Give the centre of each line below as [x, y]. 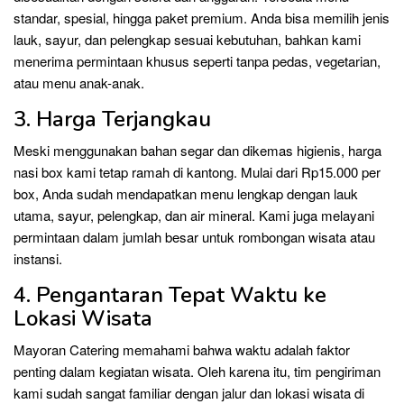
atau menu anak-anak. [79, 83]
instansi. [38, 258]
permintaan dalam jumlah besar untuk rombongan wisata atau [194, 237]
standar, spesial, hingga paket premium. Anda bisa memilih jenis [202, 18]
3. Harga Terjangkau [112, 119]
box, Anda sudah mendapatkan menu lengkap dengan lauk [186, 193]
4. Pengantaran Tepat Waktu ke [170, 295]
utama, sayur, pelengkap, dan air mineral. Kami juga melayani [194, 215]
